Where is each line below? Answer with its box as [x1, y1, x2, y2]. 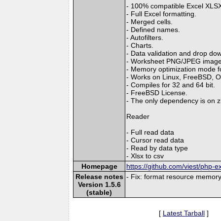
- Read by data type [126, 144, 188, 152]
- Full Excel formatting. [126, 9, 197, 18]
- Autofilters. [126, 33, 164, 41]
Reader [126, 112, 150, 120]
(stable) [86, 188, 112, 196]
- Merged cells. [126, 17, 173, 26]
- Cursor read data [126, 136, 184, 144]
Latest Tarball [163, 209, 205, 217]
